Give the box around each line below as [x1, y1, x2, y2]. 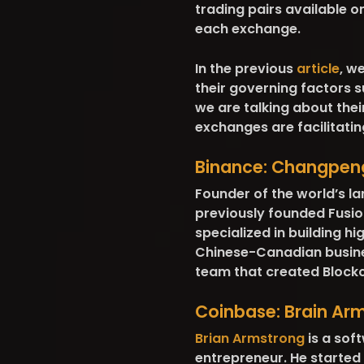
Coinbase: [194, 300, 284, 323]
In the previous [194, 59, 297, 78]
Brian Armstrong [194, 329, 305, 348]
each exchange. [194, 19, 301, 38]
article [296, 59, 340, 78]
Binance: [194, 155, 267, 179]
